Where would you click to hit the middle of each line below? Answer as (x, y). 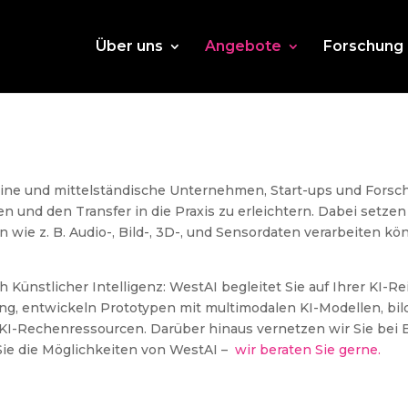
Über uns (129, 46)
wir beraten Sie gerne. (308, 349)
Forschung (363, 46)
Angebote (243, 46)
